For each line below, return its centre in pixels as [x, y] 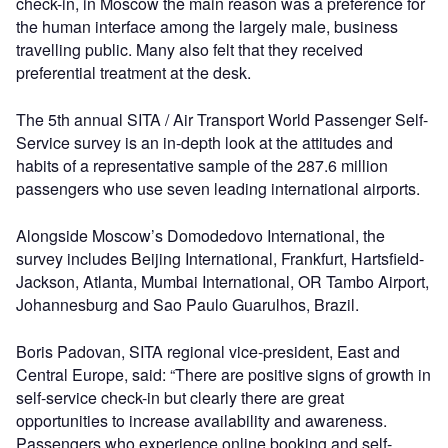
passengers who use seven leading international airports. [218, 188]
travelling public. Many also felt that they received [189, 49]
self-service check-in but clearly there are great [180, 397]
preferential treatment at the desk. [133, 72]
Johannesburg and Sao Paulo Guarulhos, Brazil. [187, 304]
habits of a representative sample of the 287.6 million [202, 165]
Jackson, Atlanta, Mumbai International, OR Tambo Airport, [222, 281]
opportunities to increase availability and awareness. [201, 420]
